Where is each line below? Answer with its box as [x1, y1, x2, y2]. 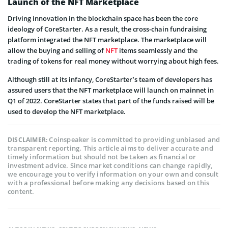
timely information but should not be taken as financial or [8, 152, 196, 161]
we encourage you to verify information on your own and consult [8, 169, 219, 179]
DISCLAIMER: [8, 135, 49, 144]
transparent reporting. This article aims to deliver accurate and [8, 143, 213, 153]
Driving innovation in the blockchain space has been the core [8, 13, 198, 23]
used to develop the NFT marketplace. [8, 106, 126, 116]
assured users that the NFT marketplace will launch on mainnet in [8, 85, 214, 95]
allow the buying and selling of [8, 45, 105, 55]
